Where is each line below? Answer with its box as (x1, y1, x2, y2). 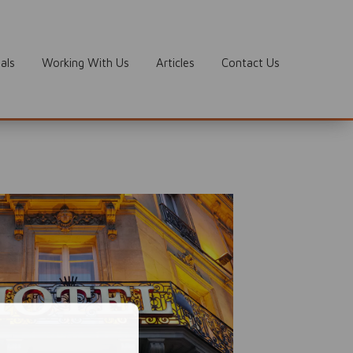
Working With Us (41, 55, 129, 69)
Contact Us (221, 55, 280, 69)
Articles (155, 55, 195, 69)
